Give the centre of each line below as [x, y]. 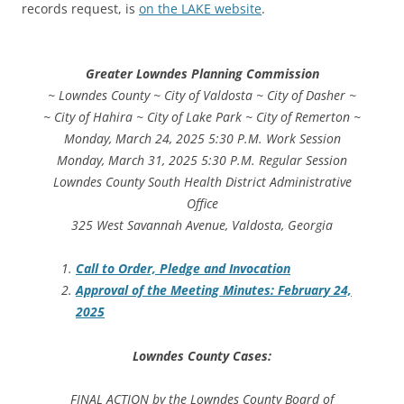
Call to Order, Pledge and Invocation [183, 268]
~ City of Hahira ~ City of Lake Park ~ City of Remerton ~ [202, 116]
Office [202, 203]
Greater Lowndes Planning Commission [202, 73]
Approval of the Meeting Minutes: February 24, [214, 289]
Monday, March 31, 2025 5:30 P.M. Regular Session [202, 160]
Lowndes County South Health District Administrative [202, 181]
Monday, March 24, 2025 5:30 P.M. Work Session [202, 138]
